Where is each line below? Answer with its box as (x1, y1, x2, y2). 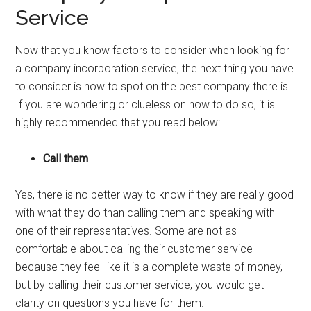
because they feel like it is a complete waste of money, (15, 260, 283, 274)
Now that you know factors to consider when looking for (15, 44, 290, 57)
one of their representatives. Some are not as (15, 224, 237, 237)
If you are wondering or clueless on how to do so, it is (15, 98, 276, 111)
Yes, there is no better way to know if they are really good (15, 188, 294, 201)
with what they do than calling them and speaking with (15, 206, 276, 219)
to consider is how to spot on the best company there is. (15, 80, 292, 93)
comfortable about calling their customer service (15, 242, 253, 255)
